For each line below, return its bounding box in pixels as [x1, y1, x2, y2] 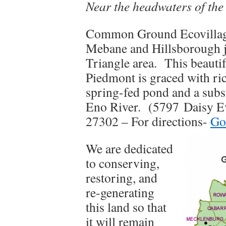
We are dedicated [86, 140, 173, 157]
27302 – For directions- [86, 112, 210, 130]
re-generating [86, 184, 154, 201]
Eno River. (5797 [86, 98, 184, 115]
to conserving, [86, 154, 159, 172]
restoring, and [86, 169, 157, 186]
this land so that [86, 198, 166, 215]
